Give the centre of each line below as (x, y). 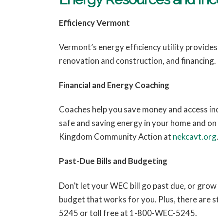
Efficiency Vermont (94, 23)
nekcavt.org (194, 137)
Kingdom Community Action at (115, 137)
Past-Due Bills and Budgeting (113, 161)
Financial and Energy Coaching (114, 85)
